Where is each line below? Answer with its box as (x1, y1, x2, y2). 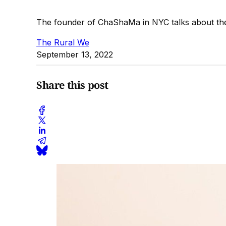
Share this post (36, 78, 108, 92)
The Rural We (36, 37, 89, 47)
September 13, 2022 (36, 49, 113, 60)
